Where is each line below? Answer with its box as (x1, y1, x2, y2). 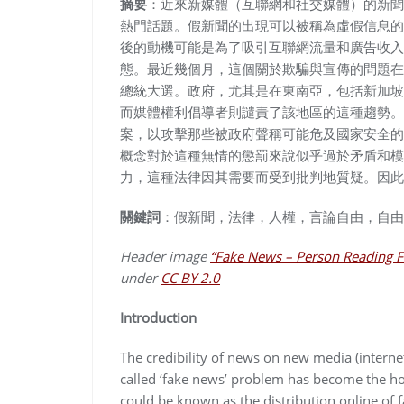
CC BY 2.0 (161, 268, 220, 287)
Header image (120, 246, 210, 265)
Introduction (120, 308, 197, 326)
